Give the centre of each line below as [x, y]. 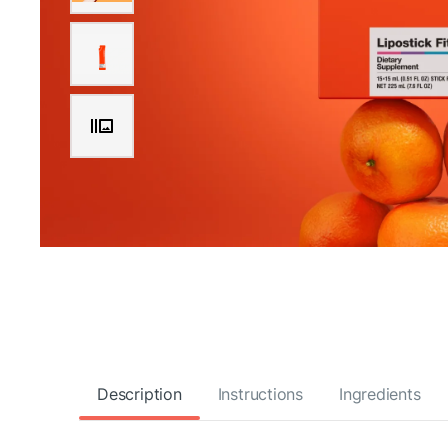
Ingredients [380, 394]
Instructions [260, 394]
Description [139, 394]
